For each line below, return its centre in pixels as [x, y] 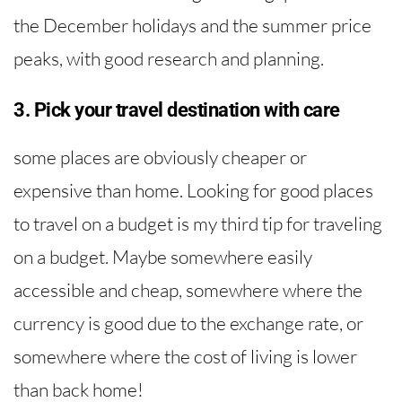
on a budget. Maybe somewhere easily [163, 257]
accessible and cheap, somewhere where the [188, 290]
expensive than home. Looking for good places [193, 191]
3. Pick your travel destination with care [177, 110]
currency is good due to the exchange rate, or [188, 323]
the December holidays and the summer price [192, 26]
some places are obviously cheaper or [160, 157]
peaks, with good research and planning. [169, 59]
